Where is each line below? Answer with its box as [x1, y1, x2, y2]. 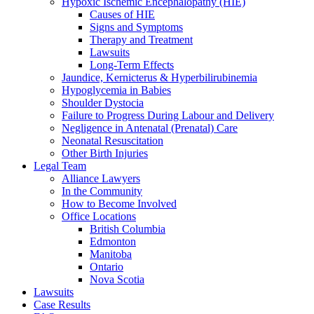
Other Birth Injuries [62, 147, 148, 159]
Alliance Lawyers [62, 172, 140, 184]
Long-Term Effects [90, 59, 174, 71]
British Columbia [90, 223, 165, 235]
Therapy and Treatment [90, 34, 193, 46]
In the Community [62, 185, 142, 197]
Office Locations [62, 210, 136, 222]
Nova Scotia [90, 273, 144, 285]
